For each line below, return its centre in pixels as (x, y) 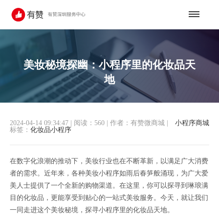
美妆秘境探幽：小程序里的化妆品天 (109, 65)
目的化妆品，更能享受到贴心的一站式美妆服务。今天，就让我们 (109, 198)
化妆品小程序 (51, 130)
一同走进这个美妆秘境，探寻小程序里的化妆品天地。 (92, 210)
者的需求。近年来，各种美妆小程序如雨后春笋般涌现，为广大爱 (109, 173)
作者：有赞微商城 (137, 123)
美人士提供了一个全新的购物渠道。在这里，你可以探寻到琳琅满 (109, 186)
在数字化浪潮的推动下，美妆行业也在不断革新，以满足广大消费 (109, 161)
